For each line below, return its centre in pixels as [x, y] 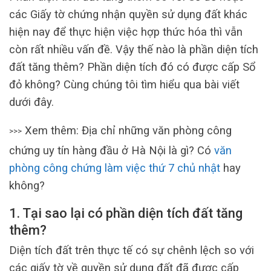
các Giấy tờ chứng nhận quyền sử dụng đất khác [128, 14]
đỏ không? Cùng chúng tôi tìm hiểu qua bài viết [124, 84]
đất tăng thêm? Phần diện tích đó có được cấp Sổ [132, 67]
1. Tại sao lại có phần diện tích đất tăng [126, 214]
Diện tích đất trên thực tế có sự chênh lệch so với [132, 250]
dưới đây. [31, 102]
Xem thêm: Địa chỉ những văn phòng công [127, 130]
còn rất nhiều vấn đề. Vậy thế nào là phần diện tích [134, 49]
